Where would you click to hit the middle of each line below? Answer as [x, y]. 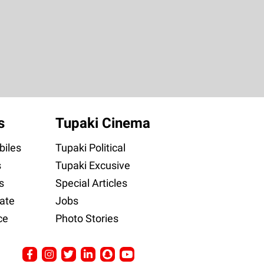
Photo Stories [87, 219]
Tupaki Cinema [103, 123]
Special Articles [91, 183]
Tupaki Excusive [93, 166]
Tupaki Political [90, 148]
